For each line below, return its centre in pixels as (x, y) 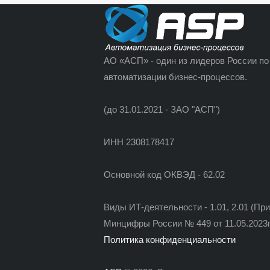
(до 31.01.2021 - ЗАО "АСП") (162, 110)
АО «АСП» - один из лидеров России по (186, 61)
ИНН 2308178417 (139, 142)
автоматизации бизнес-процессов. (175, 77)
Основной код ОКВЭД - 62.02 (164, 175)
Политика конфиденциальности (170, 240)
